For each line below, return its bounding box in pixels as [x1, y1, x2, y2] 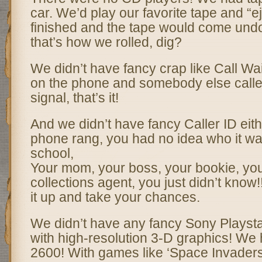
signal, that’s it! [30, 90, 119, 105]
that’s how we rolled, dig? [30, 35, 182, 50]
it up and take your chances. [30, 189, 200, 205]
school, [30, 146, 74, 161]
